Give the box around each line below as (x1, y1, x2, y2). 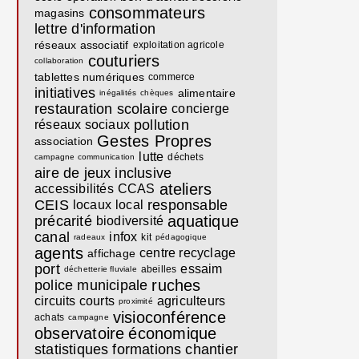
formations (112, 341, 182, 357)
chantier (185, 341, 239, 357)
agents (34, 244, 84, 262)
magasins (34, 6, 85, 19)
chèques (140, 88, 174, 97)
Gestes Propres (97, 132, 212, 150)
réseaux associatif (34, 38, 129, 51)
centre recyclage (139, 246, 236, 260)
